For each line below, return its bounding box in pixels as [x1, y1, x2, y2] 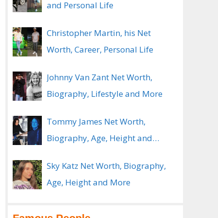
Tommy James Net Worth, [47, 116, 145, 127]
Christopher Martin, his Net [47, 27, 151, 38]
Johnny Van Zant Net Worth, [47, 72, 152, 83]
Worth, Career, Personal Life [47, 44, 153, 55]
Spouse [47, 149, 75, 160]
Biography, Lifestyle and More [47, 88, 163, 99]
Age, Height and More [47, 177, 130, 188]
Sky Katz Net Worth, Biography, [47, 160, 166, 171]
